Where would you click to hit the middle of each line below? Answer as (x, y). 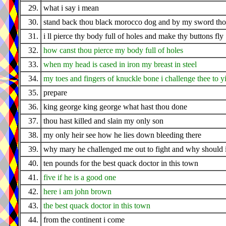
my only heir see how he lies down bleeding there (122, 135)
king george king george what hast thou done (115, 107)
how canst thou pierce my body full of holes (113, 50)
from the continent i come (84, 220)
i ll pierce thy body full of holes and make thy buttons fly (133, 36)
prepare (55, 93)
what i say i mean (71, 8)
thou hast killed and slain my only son (103, 121)
